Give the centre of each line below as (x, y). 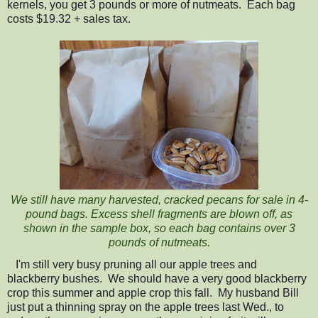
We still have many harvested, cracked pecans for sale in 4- (159, 199)
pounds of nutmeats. (159, 242)
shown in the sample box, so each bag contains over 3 (159, 228)
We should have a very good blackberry (207, 279)
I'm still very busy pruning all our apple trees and (136, 265)
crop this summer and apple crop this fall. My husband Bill (153, 293)
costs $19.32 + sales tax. (69, 18)
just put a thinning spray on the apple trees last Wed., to (146, 307)
